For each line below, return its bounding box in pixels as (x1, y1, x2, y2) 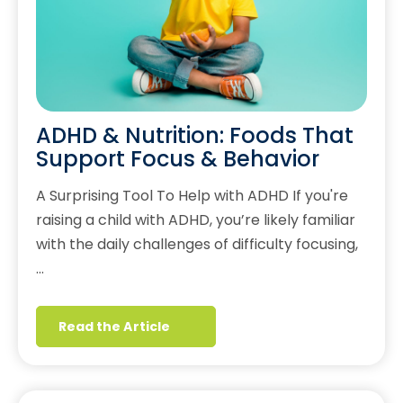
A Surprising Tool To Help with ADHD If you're (36, 185, 348, 207)
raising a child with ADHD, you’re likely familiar (36, 210, 355, 231)
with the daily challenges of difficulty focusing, (36, 234, 358, 255)
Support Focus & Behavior (36, 144, 319, 175)
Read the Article (58, 318, 170, 336)
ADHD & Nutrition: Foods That (36, 121, 354, 151)
